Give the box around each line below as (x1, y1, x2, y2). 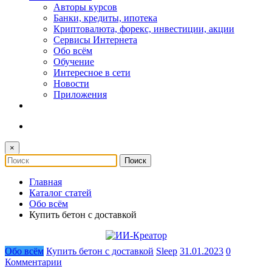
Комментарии (5, 256, 62, 267)
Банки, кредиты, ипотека (53, 12, 157, 23)
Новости (53, 78, 89, 89)
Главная (29, 176, 62, 187)
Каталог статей (29, 187, 92, 198)
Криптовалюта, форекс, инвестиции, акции (53, 23, 234, 34)
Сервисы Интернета (53, 34, 137, 45)
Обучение (53, 56, 94, 67)
